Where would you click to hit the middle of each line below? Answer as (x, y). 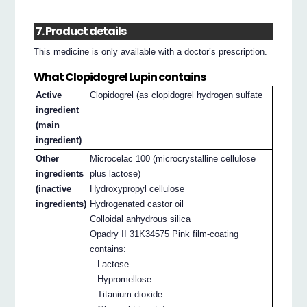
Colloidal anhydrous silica (140, 219)
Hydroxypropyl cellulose (137, 188)
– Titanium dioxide (126, 294)
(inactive (54, 188)
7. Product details (81, 31)
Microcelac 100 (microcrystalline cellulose (173, 158)
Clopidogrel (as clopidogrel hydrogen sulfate (176, 95)
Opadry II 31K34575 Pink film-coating (164, 234)
